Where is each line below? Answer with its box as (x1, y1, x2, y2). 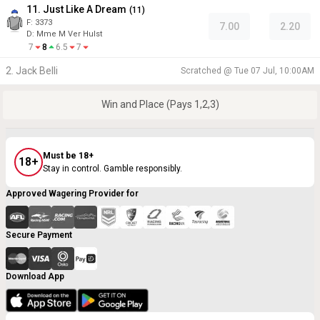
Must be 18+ (43, 151, 94, 161)
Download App (6, 271, 64, 281)
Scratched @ (181, 65, 234, 76)
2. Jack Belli (6, 64, 58, 76)
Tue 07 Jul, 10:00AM (234, 65, 314, 76)
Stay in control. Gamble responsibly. (43, 164, 182, 174)
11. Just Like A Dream (26, 3, 126, 15)
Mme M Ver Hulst (36, 29, 102, 39)
